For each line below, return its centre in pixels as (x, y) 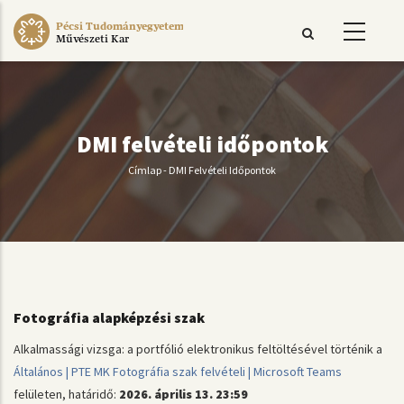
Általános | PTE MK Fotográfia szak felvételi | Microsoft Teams (178, 372)
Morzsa (174, 192)
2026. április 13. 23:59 (184, 394)
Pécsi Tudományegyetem (120, 27)
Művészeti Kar (92, 38)
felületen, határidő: (66, 394)
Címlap (145, 170)
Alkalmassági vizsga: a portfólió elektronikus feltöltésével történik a (198, 349)
